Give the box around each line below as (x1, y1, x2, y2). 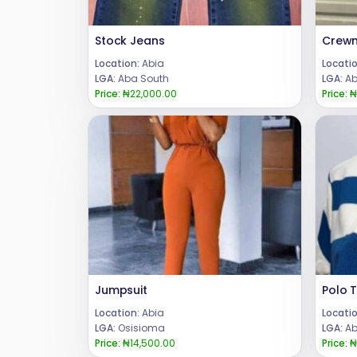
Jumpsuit (95, 282, 147, 299)
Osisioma (116, 321, 165, 335)
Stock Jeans (95, 33, 165, 49)
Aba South (116, 72, 169, 86)
